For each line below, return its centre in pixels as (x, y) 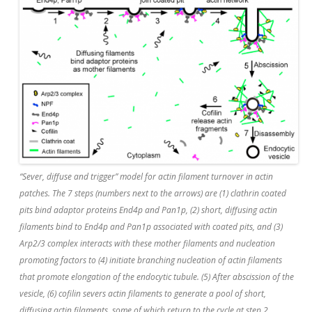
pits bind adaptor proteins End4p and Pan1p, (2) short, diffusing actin (148, 210)
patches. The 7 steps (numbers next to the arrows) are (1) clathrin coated (153, 193)
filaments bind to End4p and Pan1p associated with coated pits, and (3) (151, 226)
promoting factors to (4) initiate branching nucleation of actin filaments (151, 260)
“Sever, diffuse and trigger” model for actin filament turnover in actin (146, 176)
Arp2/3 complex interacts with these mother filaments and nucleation (147, 243)
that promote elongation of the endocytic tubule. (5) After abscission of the (157, 276)
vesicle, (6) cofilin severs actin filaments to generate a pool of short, (143, 293)
